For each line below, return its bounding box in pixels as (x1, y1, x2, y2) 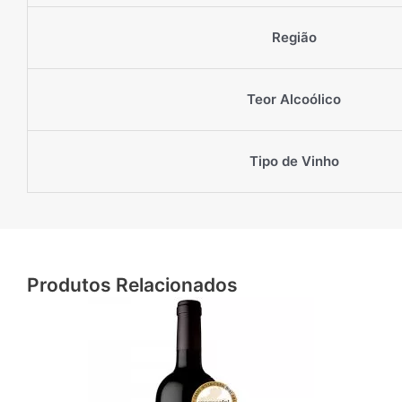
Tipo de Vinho (249, 153, 339, 170)
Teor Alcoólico (247, 91, 341, 109)
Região (271, 29, 317, 47)
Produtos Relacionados (27, 274, 238, 297)
